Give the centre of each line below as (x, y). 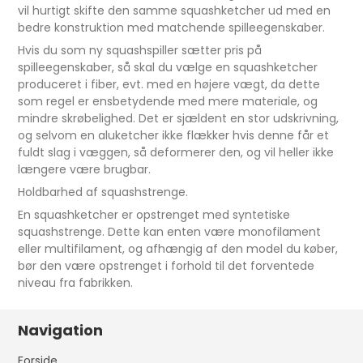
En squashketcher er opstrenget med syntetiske (154, 215)
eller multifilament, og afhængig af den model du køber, (178, 249)
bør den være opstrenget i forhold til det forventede (167, 266)
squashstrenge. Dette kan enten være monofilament (170, 232)
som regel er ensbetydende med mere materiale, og (168, 102)
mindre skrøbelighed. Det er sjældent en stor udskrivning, (179, 119)
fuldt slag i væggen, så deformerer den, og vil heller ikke (176, 153)
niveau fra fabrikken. (77, 283)
